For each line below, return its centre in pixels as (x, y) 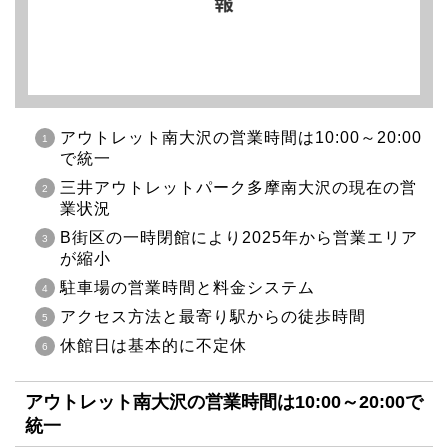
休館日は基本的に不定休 (153, 346)
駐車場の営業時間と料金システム (187, 288)
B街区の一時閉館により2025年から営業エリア (239, 238)
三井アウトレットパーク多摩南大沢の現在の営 (238, 188)
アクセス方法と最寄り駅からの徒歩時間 (213, 317)
